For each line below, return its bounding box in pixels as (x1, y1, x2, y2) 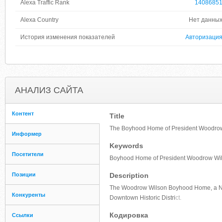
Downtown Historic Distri (110, 194, 175, 201)
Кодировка (110, 211, 148, 219)
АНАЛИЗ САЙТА (15, 85, 83, 95)
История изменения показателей (20, 34, 115, 41)
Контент (12, 111, 34, 116)
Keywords (110, 142, 143, 150)
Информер (12, 131, 42, 137)
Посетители (12, 151, 44, 157)
